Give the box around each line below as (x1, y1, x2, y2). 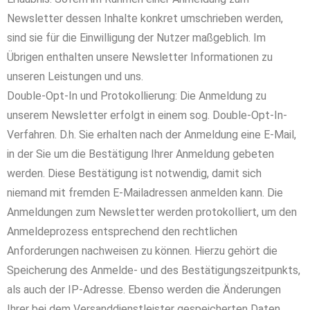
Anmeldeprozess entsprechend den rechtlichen (7, 225, 237, 238)
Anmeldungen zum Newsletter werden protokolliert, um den (7, 206, 297, 219)
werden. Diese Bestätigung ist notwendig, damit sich (7, 167, 262, 180)
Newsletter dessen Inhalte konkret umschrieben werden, (7, 12, 283, 25)
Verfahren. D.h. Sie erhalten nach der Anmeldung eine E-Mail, (7, 128, 296, 141)
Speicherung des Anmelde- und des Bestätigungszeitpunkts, (7, 264, 300, 277)
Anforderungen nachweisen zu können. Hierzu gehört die (7, 244, 277, 257)
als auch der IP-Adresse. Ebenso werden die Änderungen (7, 283, 281, 296)
